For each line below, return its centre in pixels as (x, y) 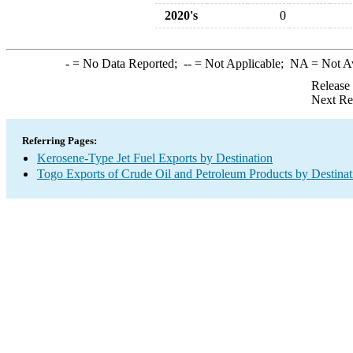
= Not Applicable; (240, 63)
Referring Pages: (59, 141)
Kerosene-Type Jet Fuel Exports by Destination (155, 158)
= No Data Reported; (126, 63)
